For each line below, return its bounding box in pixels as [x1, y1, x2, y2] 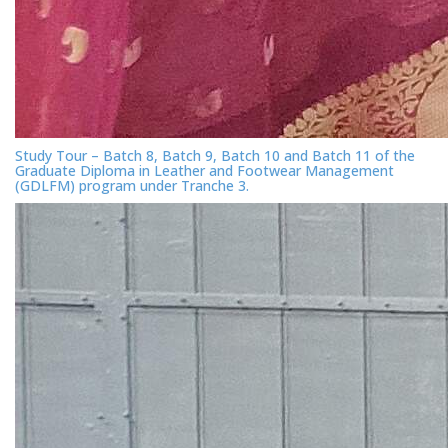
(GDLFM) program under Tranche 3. [15, 176, 249, 195]
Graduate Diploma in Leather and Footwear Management [15, 161, 394, 180]
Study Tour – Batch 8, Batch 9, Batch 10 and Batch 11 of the [15, 146, 415, 165]
